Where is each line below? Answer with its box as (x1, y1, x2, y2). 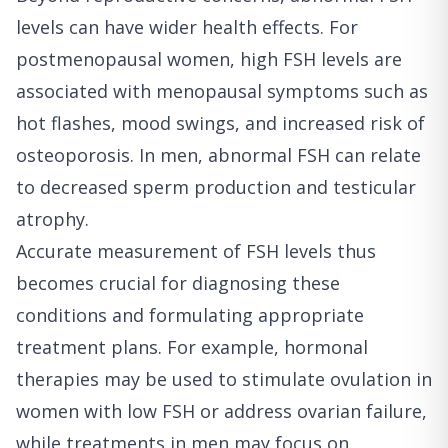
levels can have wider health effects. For (16, 14, 358, 39)
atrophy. (16, 206, 89, 231)
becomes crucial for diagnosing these (16, 270, 340, 295)
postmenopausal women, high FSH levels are (16, 46, 402, 71)
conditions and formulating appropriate (16, 302, 364, 327)
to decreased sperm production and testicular (16, 174, 416, 199)
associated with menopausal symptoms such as (16, 78, 428, 103)
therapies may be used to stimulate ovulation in (16, 366, 432, 391)
